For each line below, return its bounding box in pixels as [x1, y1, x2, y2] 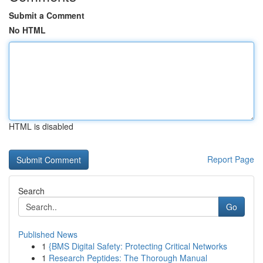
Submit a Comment [9, 9, 85, 21]
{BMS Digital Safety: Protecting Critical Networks [49, 240, 227, 252]
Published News [18, 228, 77, 240]
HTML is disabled [9, 120, 73, 132]
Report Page [207, 153, 254, 165]
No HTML [9, 24, 46, 36]
